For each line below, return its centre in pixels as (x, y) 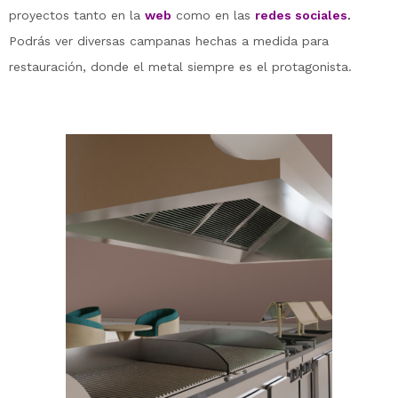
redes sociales (301, 16)
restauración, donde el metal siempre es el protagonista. (180, 67)
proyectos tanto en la (77, 16)
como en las (215, 16)
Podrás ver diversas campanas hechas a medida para (169, 41)
